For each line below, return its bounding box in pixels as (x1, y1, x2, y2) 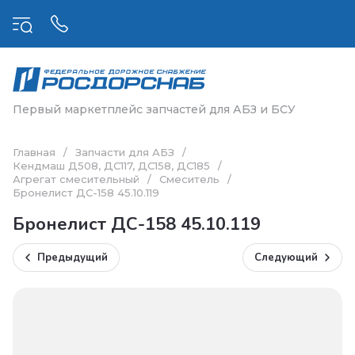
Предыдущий (37, 250, 108, 265)
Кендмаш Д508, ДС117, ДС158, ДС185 (13, 159, 210, 173)
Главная (13, 146, 55, 159)
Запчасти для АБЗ (75, 146, 174, 159)
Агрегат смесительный (13, 173, 139, 186)
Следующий (254, 250, 318, 265)
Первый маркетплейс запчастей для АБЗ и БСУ (13, 102, 296, 117)
